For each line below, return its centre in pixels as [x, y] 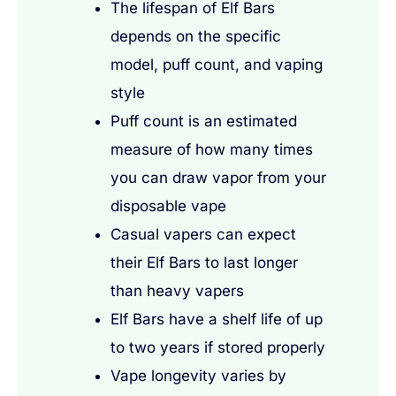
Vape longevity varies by [199, 375]
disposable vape [169, 206]
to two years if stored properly [218, 347]
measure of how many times [212, 149]
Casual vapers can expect [204, 234]
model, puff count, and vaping [217, 64]
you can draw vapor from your [219, 177]
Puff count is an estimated [204, 121]
